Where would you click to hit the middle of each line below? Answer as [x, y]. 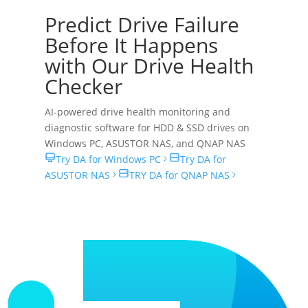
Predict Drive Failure [142, 25]
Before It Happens [131, 45]
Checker [83, 87]
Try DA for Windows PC [108, 159]
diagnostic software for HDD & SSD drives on [147, 128]
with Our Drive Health [149, 66]
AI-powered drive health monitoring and [137, 112]
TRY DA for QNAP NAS [179, 175]
